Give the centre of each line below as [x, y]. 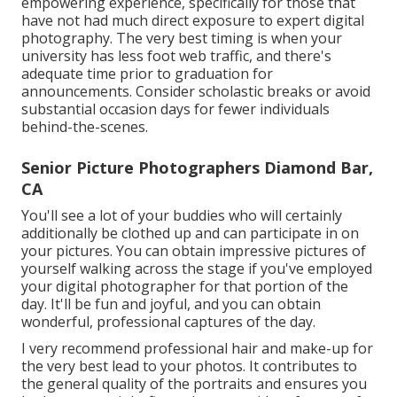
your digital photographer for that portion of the [185, 286]
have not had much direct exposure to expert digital [193, 20]
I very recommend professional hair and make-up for [197, 348]
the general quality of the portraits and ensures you [194, 383]
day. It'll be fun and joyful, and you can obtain [171, 304]
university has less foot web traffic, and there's [176, 55]
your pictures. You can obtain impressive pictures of [194, 250]
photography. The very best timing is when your [182, 38]
